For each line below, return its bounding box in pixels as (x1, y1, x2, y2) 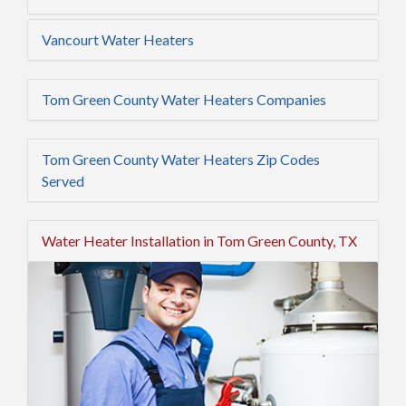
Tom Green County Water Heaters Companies (42, 90, 326, 108)
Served (42, 171, 84, 189)
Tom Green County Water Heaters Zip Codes (42, 150, 320, 168)
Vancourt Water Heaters (42, 30, 194, 48)
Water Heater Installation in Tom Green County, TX (42, 231, 357, 249)
